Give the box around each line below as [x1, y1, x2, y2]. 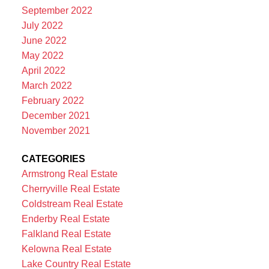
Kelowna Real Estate [21, 243, 112, 254]
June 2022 [21, 35, 67, 46]
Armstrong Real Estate [21, 168, 118, 179]
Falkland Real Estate [21, 228, 111, 239]
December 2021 [21, 110, 90, 121]
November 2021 [21, 125, 90, 136]
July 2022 [21, 20, 63, 31]
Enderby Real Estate [21, 213, 110, 224]
